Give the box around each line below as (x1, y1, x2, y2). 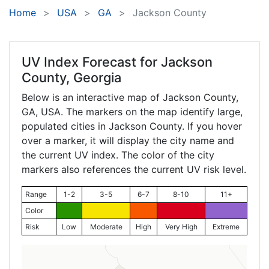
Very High (165, 222, 198, 232)
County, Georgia (22, 70, 121, 86)
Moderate (89, 222, 122, 232)
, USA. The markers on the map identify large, (35, 106, 243, 118)
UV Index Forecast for (22, 54, 161, 70)
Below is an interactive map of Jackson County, (22, 91, 238, 104)
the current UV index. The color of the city (22, 149, 214, 162)
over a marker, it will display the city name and (22, 134, 234, 147)
